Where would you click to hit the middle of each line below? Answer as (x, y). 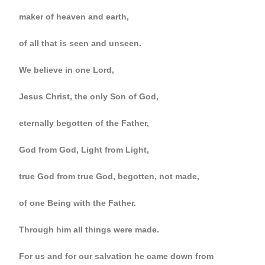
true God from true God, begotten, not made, (109, 176)
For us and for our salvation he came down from (117, 256)
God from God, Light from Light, (84, 150)
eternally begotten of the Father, (84, 123)
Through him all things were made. (89, 230)
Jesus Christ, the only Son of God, (89, 96)
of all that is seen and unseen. (80, 43)
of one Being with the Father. (78, 203)
